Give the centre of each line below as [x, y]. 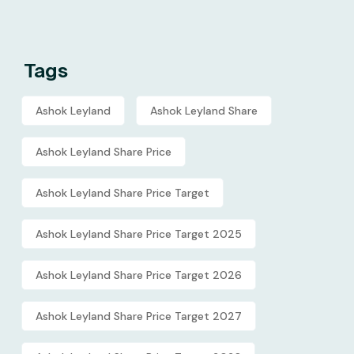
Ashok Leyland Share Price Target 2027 [139, 316]
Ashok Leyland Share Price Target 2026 [139, 275]
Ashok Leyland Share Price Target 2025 [139, 233]
